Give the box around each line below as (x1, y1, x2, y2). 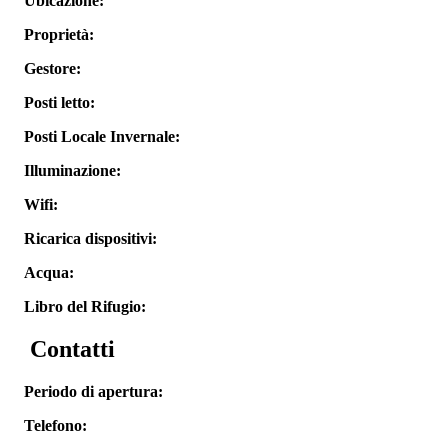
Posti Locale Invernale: (24, 128, 180, 146)
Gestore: (24, 60, 81, 78)
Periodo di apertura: (24, 383, 163, 401)
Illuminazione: (24, 162, 121, 180)
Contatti (24, 336, 115, 363)
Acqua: (24, 264, 74, 282)
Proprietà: (24, 26, 94, 44)
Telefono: (24, 417, 87, 435)
